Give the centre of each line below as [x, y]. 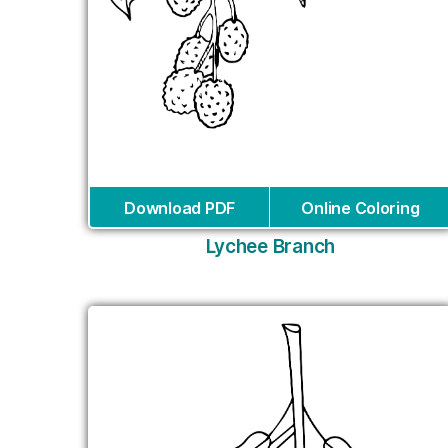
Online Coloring [360, 208]
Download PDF [179, 208]
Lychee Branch [270, 247]
